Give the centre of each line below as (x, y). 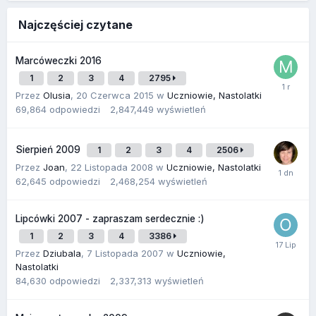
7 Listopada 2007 (125, 253)
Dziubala (62, 253)
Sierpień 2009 (49, 149)
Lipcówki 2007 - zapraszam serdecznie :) (110, 218)
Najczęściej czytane (75, 24)
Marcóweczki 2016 (59, 60)
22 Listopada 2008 (112, 167)
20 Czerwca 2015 (115, 95)
